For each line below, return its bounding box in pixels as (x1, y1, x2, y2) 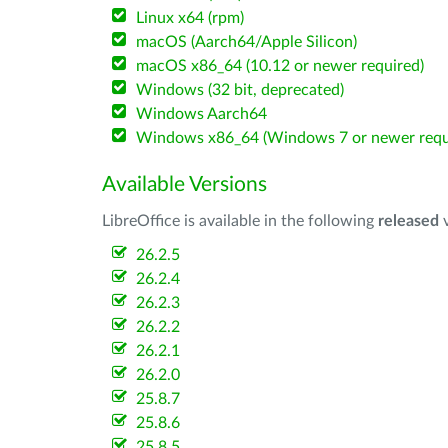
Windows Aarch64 (136, 106, 268, 122)
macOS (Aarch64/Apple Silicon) (136, 34, 358, 50)
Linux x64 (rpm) (136, 10, 245, 26)
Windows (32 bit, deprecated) (136, 82, 345, 98)
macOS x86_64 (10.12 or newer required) (136, 58, 425, 74)
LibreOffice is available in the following (102, 213, 378, 229)
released (378, 213, 439, 229)
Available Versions (102, 174, 267, 195)
